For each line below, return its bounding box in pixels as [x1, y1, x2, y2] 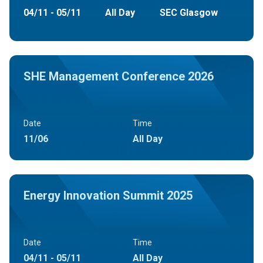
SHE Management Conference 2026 [23, 69, 214, 83]
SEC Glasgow [159, 7, 218, 19]
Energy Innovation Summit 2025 [23, 188, 193, 203]
